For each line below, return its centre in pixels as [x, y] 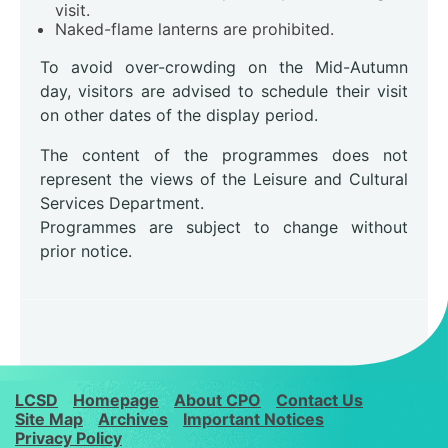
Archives [133, 418]
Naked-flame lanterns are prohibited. [194, 29]
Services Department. [122, 203]
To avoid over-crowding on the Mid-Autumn [224, 67]
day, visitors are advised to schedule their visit [224, 91]
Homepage [116, 399]
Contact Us [319, 399]
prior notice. [86, 251]
